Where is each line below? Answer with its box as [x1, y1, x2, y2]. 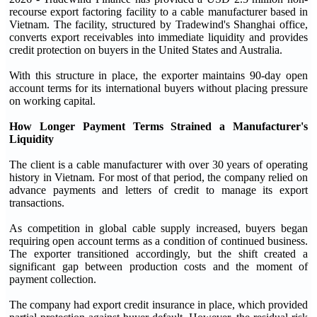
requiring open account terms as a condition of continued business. [9, 234, 308, 247]
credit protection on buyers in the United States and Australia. [9, 43, 282, 56]
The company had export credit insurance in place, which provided [9, 298, 308, 311]
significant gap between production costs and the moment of [9, 260, 308, 272]
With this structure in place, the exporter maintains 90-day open [9, 69, 308, 81]
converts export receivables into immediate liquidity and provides [9, 30, 308, 43]
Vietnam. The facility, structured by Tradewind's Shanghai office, [9, 18, 308, 30]
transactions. [9, 196, 64, 209]
